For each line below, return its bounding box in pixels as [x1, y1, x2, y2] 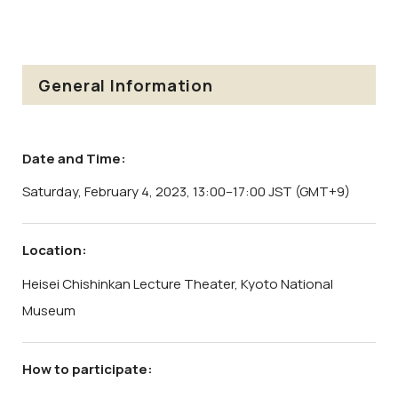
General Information [38, 74, 214, 96]
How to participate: [22, 359, 153, 378]
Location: [22, 241, 87, 260]
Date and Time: [22, 148, 126, 168]
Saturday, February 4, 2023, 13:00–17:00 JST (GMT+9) [22, 182, 350, 202]
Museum [22, 300, 76, 320]
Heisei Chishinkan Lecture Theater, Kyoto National [22, 274, 333, 293]
